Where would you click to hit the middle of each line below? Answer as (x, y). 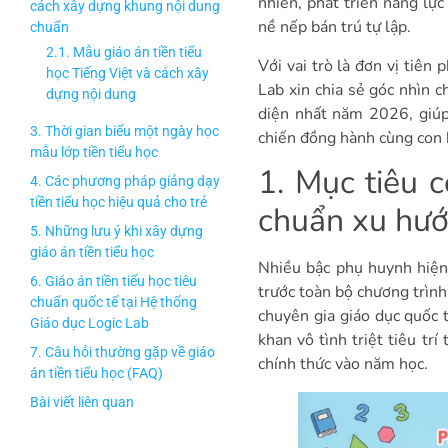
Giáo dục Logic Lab (91, 398)
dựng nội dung (91, 98)
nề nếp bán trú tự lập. (334, 27)
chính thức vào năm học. (342, 364)
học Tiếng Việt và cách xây (127, 77)
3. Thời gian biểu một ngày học (124, 206)
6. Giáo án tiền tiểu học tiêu (113, 356)
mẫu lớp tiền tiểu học (94, 227)
